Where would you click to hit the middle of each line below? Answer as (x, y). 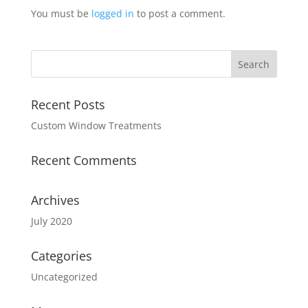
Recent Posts (68, 104)
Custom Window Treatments (96, 125)
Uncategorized (64, 276)
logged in (112, 13)
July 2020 (51, 221)
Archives (55, 200)
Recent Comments (84, 160)
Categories (61, 255)
